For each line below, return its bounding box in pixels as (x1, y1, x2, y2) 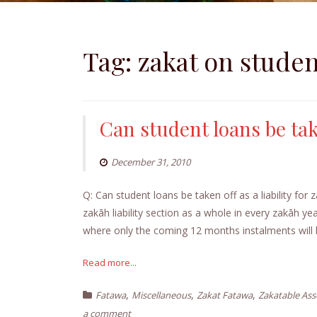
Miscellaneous (132, 288, 191, 301)
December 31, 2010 (111, 155, 190, 168)
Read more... (83, 255, 137, 269)
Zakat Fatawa (197, 288, 253, 301)
